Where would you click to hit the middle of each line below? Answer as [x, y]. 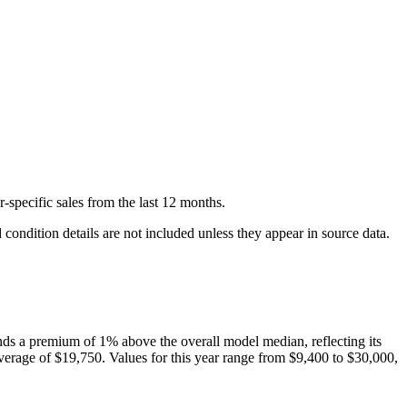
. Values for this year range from [194, 358]
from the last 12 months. [154, 203]
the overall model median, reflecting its [271, 342]
